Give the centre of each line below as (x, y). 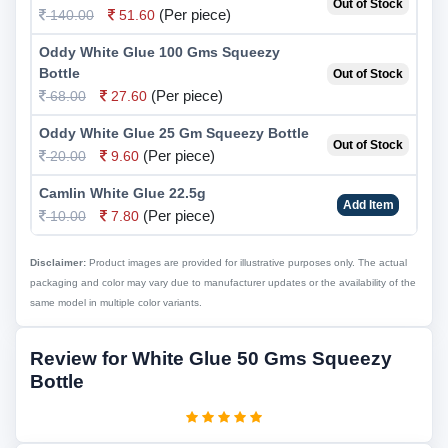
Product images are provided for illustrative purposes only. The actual (246, 262)
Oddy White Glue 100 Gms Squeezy (159, 52)
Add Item (368, 204)
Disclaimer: (58, 262)
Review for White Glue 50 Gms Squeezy (211, 358)
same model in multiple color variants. (116, 302)
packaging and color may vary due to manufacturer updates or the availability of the (223, 282)
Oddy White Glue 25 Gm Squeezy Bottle (174, 133)
